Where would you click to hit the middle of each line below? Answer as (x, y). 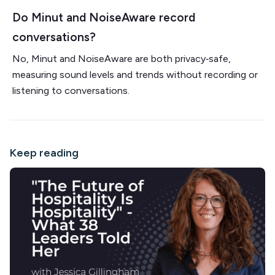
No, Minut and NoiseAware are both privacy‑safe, (122, 58)
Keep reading (44, 153)
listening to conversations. (71, 90)
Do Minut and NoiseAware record (104, 17)
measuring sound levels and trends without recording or (135, 74)
